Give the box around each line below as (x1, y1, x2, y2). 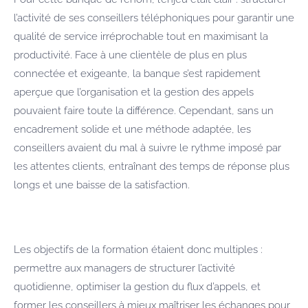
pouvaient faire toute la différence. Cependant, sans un (14, 104, 274, 117)
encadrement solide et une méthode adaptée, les (14, 122, 251, 135)
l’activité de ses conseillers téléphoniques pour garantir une (14, 11, 294, 24)
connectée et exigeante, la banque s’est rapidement (14, 67, 261, 80)
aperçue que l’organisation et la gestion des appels (14, 85, 254, 98)
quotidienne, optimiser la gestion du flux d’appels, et (14, 280, 261, 293)
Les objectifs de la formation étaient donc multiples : (14, 243, 263, 256)
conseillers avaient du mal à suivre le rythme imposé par (14, 141, 281, 154)
